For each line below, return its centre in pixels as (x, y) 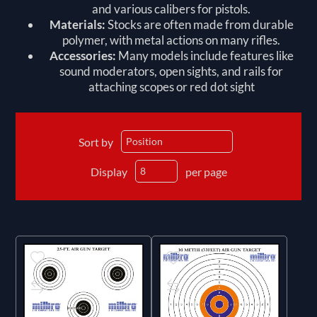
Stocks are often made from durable (199, 24)
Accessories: (82, 55)
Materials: (77, 24)
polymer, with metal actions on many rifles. (171, 40)
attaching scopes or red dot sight (171, 86)
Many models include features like (204, 55)
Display (109, 171)
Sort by (96, 142)
